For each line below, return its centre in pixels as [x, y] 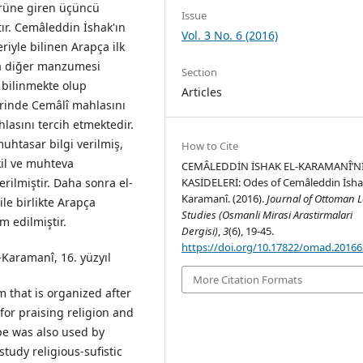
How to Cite [210, 145]
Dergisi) [200, 231]
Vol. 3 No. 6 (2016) [230, 35]
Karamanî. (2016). [224, 198]
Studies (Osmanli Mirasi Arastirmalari [267, 214]
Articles [202, 92]
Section [200, 72]
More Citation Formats [248, 279]
